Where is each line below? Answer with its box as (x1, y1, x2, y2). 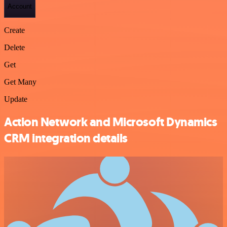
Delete (4, 43, 25, 52)
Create (4, 26, 25, 35)
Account (8, 2, 32, 10)
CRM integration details (4, 130, 128, 147)
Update (4, 95, 27, 104)
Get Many (4, 78, 36, 87)
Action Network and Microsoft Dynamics (4, 114, 217, 131)
